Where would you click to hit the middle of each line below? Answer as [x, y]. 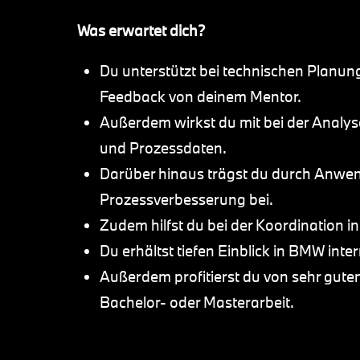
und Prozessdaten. [163, 148]
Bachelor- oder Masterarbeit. [197, 302]
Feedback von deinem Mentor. [200, 96]
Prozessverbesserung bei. [186, 199]
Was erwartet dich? [141, 31]
